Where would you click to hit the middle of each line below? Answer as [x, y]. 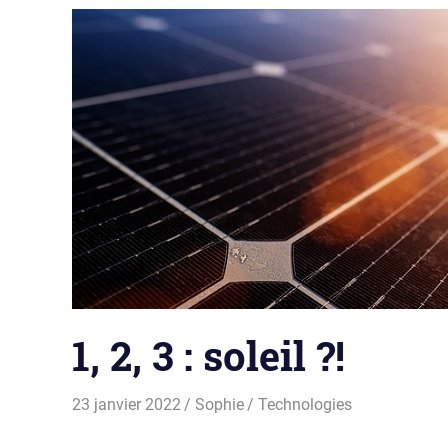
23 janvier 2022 [126, 404]
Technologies [305, 404]
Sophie [220, 404]
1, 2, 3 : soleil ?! [208, 355]
